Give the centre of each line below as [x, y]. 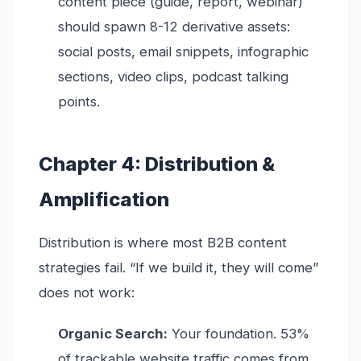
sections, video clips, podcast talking [173, 77]
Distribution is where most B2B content [163, 243]
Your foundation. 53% [239, 334]
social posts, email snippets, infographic [183, 52]
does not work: [87, 293]
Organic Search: [113, 334]
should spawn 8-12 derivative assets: [174, 27]
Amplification [104, 200]
